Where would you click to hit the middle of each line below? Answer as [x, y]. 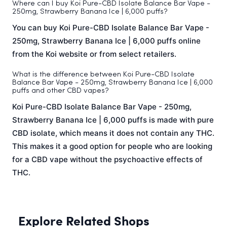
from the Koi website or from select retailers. [94, 54]
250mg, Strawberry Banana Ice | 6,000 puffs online [106, 41]
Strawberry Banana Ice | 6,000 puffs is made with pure [113, 120]
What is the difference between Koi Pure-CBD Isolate [103, 75]
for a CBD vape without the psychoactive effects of [107, 160]
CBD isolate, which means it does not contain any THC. [113, 133]
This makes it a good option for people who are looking [112, 146]
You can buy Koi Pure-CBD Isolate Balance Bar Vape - [111, 28]
